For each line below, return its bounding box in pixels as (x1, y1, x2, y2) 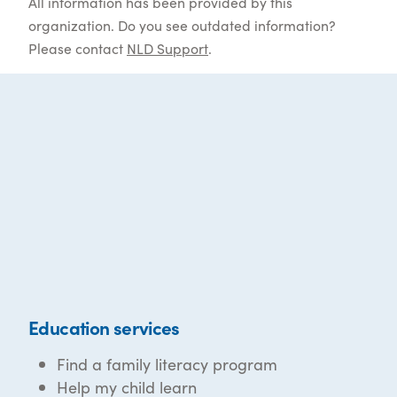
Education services (28, 313, 180, 340)
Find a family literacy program (57, 352, 277, 375)
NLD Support (127, 37, 208, 58)
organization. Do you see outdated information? (28, 14, 336, 35)
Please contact (28, 37, 127, 58)
